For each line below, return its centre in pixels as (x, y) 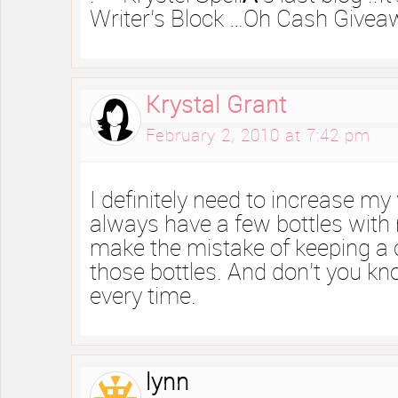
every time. (143, 297)
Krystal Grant (216, 106)
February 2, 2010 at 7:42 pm (258, 136)
